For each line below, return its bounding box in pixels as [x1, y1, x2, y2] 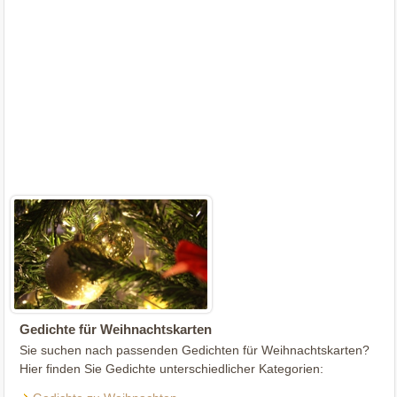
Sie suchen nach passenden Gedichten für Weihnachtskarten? [19, 343, 370, 358]
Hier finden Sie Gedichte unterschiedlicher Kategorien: [19, 362, 324, 377]
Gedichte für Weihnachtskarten [19, 322, 213, 338]
